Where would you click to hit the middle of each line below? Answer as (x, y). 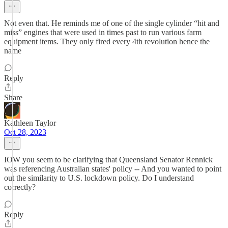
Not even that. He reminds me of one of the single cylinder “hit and (112, 23)
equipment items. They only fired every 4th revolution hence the (107, 41)
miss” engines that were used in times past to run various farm (103, 32)
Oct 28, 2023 (25, 132)
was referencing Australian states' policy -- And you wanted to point (113, 169)
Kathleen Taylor (30, 123)
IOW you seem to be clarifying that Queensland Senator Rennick (108, 160)
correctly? (20, 187)
